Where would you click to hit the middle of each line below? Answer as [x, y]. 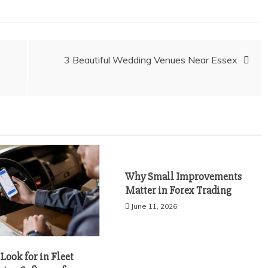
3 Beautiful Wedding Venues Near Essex [151, 60]
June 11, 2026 [154, 206]
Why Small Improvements [184, 176]
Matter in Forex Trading [179, 190]
